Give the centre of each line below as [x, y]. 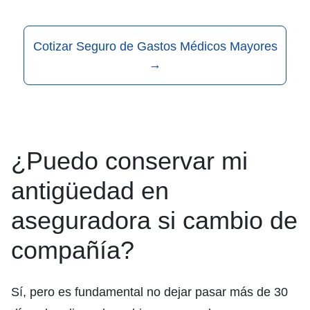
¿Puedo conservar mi [129, 161]
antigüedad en [90, 191]
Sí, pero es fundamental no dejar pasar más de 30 [149, 292]
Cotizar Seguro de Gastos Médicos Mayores [155, 47]
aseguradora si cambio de [154, 221]
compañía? [73, 250]
